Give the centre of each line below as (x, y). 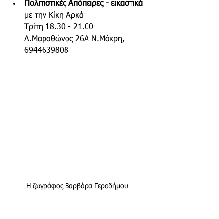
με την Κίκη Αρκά (54, 16)
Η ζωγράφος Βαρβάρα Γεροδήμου (78, 186)
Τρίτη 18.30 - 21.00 (61, 27)
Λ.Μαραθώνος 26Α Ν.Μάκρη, (76, 39)
